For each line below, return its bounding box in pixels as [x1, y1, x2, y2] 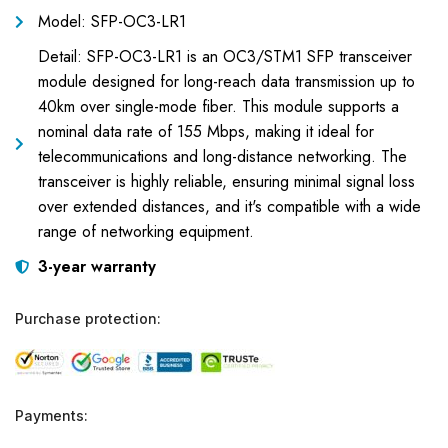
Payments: [15, 407, 88, 425]
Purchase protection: [15, 310, 161, 327]
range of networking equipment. [37, 220, 254, 243]
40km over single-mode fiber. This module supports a [37, 95, 399, 118]
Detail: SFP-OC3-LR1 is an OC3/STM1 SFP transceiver [37, 45, 412, 68]
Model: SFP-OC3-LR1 [37, 10, 186, 33]
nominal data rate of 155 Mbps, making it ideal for [37, 120, 374, 143]
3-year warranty [37, 255, 156, 278]
